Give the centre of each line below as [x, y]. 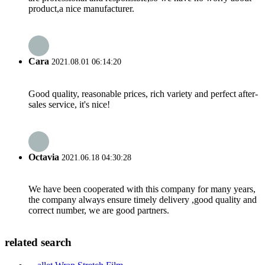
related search [38, 242]
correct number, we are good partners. [99, 211]
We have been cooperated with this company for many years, [142, 189]
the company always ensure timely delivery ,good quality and [143, 200]
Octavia [44, 157]
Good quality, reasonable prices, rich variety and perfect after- [143, 93]
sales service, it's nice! [69, 104]
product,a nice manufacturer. [81, 9]
